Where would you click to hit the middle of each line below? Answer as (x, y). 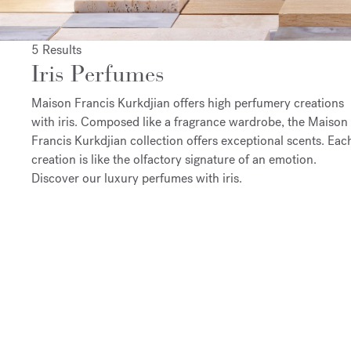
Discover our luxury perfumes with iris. (137, 178)
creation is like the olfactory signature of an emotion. (174, 159)
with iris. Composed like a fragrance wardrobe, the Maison (190, 121)
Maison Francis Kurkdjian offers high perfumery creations (188, 103)
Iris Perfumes (98, 73)
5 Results (56, 49)
